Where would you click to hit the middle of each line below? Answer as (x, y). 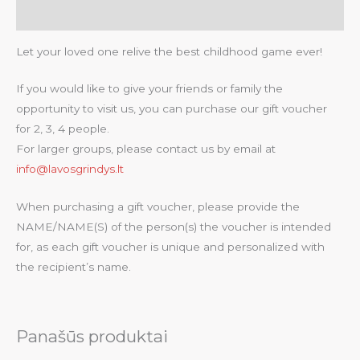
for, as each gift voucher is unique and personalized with (170, 247)
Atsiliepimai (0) (61, 15)
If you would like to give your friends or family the (149, 89)
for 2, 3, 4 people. (63, 129)
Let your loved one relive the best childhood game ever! (169, 51)
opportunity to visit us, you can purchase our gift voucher (172, 109)
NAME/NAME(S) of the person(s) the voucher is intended (174, 227)
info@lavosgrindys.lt (70, 169)
